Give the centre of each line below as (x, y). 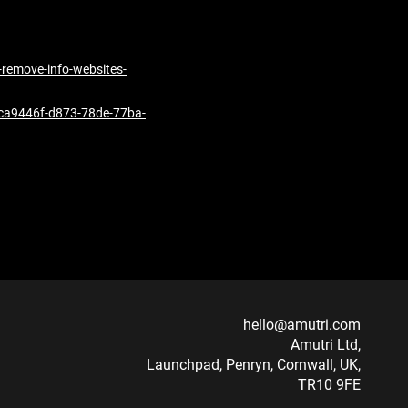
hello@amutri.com (302, 325)
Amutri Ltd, (326, 345)
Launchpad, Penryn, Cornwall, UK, (254, 365)
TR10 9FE (329, 385)
